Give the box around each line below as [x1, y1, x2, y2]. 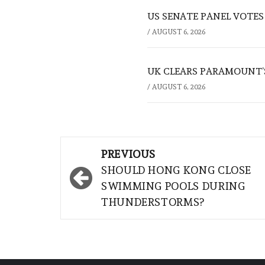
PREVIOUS [101, 148, 156, 161]
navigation [66, 161, 153, 183]
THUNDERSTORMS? [101, 196, 205, 209]
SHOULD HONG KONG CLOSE [101, 164, 252, 177]
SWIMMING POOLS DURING [101, 180, 245, 193]
